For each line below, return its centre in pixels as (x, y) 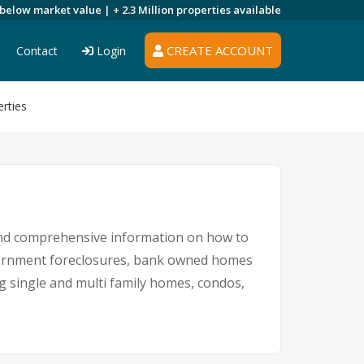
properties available (229, 10)
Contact (37, 51)
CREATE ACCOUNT (218, 50)
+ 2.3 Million (145, 10)
